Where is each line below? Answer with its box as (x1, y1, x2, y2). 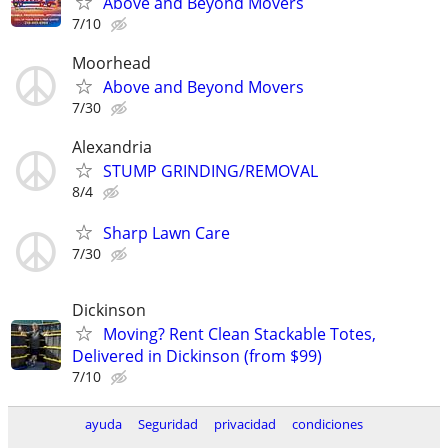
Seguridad (138, 415, 198, 433)
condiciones (292, 415, 363, 433)
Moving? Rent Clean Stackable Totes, (103, 323, 376, 346)
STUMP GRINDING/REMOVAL (103, 160, 318, 182)
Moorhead (72, 51, 151, 74)
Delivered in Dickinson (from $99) (72, 345, 322, 368)
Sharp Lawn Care (103, 222, 230, 245)
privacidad (214, 415, 276, 433)
